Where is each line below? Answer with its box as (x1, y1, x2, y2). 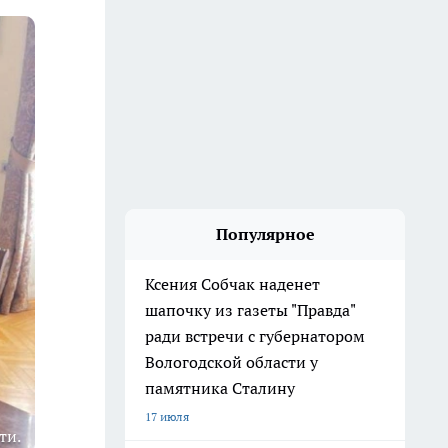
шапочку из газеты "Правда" (145, 300, 356, 320)
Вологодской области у (145, 352, 318, 372)
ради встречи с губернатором (145, 326, 365, 346)
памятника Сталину (145, 378, 295, 398)
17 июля (145, 409, 189, 424)
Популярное (215, 224, 315, 244)
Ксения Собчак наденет (145, 274, 320, 294)
